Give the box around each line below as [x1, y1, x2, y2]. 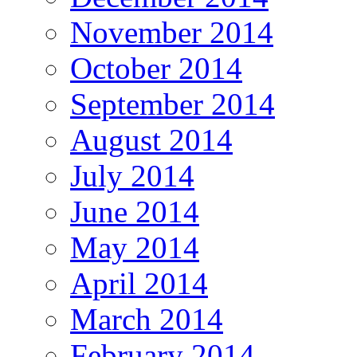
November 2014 [70, 15, 273, 50]
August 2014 [70, 123, 233, 158]
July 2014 [70, 159, 194, 194]
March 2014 [70, 302, 223, 337]
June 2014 [70, 194, 199, 229]
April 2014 [70, 266, 208, 301]
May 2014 [70, 230, 199, 265]
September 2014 [70, 87, 275, 122]
